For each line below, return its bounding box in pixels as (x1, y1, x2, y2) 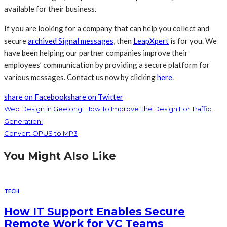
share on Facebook (4, 92, 67, 101)
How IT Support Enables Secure (4, 205, 185, 218)
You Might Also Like (4, 149, 116, 162)
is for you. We (169, 35, 217, 45)
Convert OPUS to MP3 (4, 129, 78, 137)
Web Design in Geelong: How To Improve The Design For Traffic (4, 104, 211, 113)
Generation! (4, 117, 43, 125)
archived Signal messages (28, 35, 113, 45)
